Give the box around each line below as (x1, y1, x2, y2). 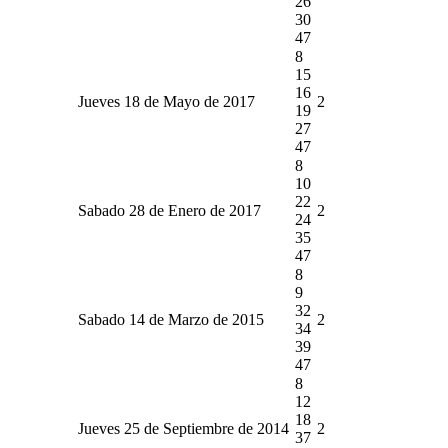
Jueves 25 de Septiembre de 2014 (78, 419, 289, 437)
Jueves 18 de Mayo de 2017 (78, 92, 255, 110)
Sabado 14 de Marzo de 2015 (78, 310, 264, 328)
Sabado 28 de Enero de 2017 (78, 201, 261, 219)
